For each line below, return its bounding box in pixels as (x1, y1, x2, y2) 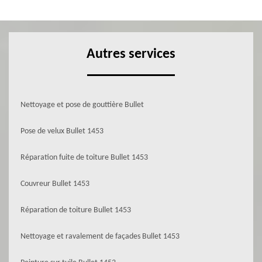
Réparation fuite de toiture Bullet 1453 (20, 153, 148, 162)
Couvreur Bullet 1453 (20, 180, 89, 188)
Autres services (87, 47, 175, 61)
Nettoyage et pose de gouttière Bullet (20, 101, 144, 109)
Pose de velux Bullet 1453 (20, 127, 104, 136)
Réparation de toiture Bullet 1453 (20, 206, 131, 215)
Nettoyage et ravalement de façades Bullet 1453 (20, 232, 180, 241)
